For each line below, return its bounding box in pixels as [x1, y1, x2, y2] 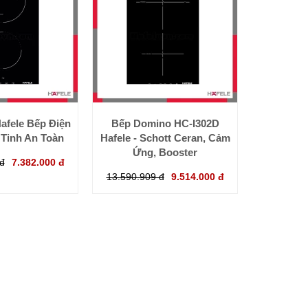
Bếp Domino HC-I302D [111, 118, 219, 130]
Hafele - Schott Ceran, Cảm [100, 132, 230, 144]
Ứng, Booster [133, 146, 197, 159]
